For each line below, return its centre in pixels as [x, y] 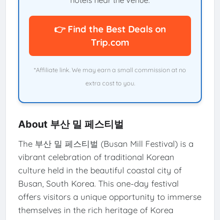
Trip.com [110, 42]
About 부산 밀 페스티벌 [71, 124]
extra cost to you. [110, 83]
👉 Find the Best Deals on [110, 29]
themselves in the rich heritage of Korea [96, 210]
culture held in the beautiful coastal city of [100, 170]
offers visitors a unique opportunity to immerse [110, 196]
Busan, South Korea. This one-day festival [98, 183]
